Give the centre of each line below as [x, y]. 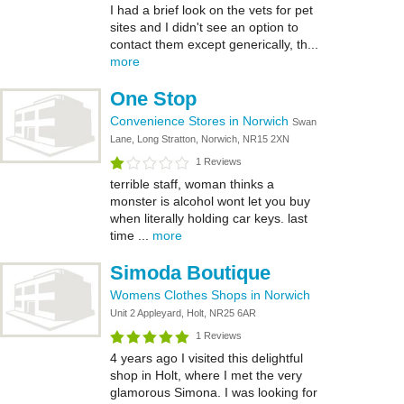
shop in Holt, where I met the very [206, 375]
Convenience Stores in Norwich [201, 121]
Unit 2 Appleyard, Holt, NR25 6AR [183, 313]
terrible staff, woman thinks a [192, 184]
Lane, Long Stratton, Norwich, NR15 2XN [200, 139]
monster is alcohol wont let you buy [210, 201]
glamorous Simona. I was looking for [214, 392]
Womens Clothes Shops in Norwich [210, 295]
